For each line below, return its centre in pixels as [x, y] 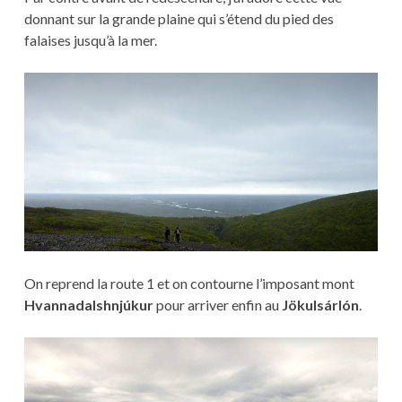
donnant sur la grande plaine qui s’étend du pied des [179, 18]
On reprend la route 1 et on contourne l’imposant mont [189, 284]
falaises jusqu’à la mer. [90, 39]
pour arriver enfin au [217, 305]
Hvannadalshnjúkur [88, 305]
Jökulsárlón [320, 305]
